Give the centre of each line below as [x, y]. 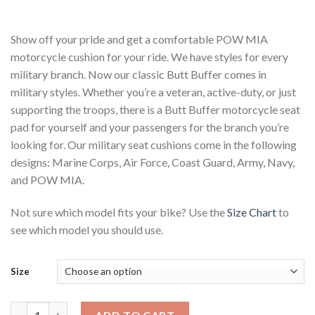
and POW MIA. [47, 180]
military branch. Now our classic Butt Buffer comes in [139, 75]
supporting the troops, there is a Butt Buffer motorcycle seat [155, 110]
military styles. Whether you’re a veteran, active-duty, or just [153, 92]
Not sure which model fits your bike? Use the [119, 212]
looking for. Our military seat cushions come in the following [154, 145]
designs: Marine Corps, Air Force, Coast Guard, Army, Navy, [153, 162]
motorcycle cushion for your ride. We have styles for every [149, 57]
